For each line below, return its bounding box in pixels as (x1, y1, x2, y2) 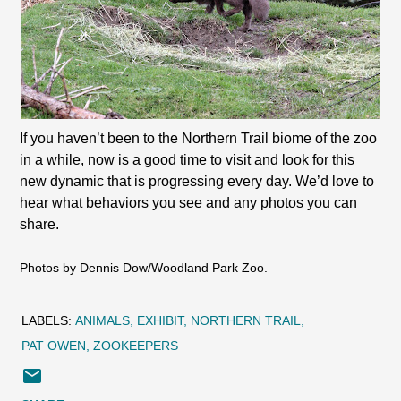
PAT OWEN (21, 338, 86, 353)
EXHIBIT (137, 313, 183, 328)
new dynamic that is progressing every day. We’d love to (20, 174, 375, 189)
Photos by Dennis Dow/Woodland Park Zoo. (20, 261, 269, 275)
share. (20, 217, 60, 232)
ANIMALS (75, 313, 130, 328)
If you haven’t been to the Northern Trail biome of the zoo (20, 131, 378, 146)
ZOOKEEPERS (93, 338, 178, 353)
